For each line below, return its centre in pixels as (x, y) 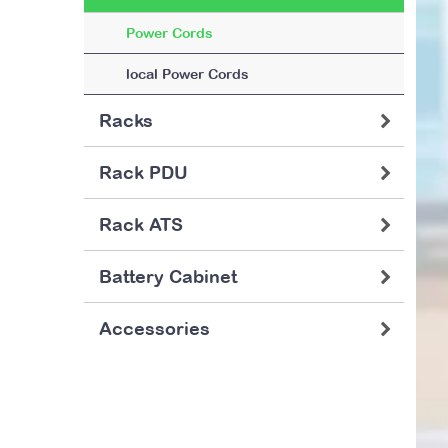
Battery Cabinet (168, 276)
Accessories (154, 328)
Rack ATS (141, 224)
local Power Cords (187, 74)
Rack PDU (143, 172)
